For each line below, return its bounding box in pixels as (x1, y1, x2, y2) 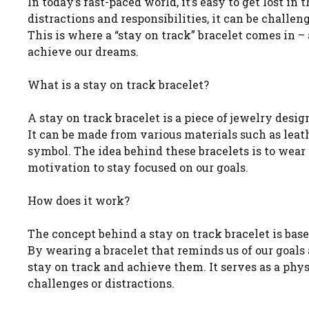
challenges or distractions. (28, 276, 175, 290)
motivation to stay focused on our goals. (28, 160, 248, 175)
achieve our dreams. (28, 44, 139, 59)
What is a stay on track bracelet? (28, 77, 209, 92)
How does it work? (28, 193, 130, 208)
